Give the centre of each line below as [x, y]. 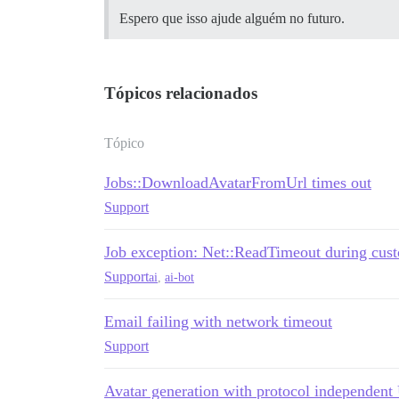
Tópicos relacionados [181, 93]
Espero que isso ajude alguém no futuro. [232, 18]
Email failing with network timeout [218, 322]
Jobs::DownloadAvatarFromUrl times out [238, 183]
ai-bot [179, 277]
